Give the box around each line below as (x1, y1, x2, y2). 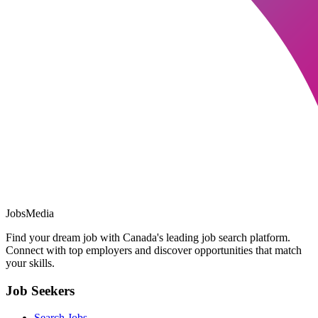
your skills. (6, 257, 55, 270)
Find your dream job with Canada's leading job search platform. (6, 231, 290, 244)
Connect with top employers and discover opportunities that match (6, 244, 302, 257)
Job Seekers (6, 283, 75, 298)
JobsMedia (6, 207, 54, 220)
